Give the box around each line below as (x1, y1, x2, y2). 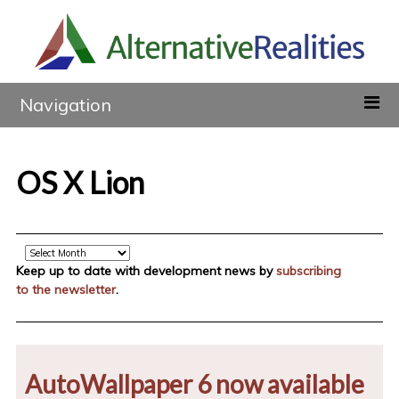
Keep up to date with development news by (15, 263, 276, 280)
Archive (14, 243, 58, 260)
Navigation (20, 94, 112, 117)
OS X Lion (15, 164, 144, 201)
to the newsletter (15, 281, 116, 298)
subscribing (275, 263, 341, 280)
